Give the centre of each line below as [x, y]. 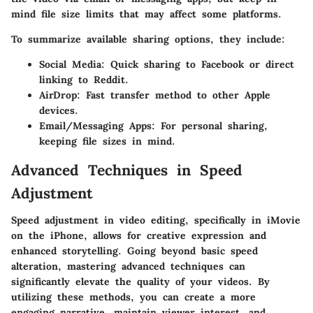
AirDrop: [60, 95]
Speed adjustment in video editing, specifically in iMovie [156, 220]
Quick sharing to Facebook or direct [199, 65]
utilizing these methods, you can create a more [133, 297]
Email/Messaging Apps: [97, 126]
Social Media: [72, 65]
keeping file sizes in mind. [107, 141]
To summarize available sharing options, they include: [148, 39]
